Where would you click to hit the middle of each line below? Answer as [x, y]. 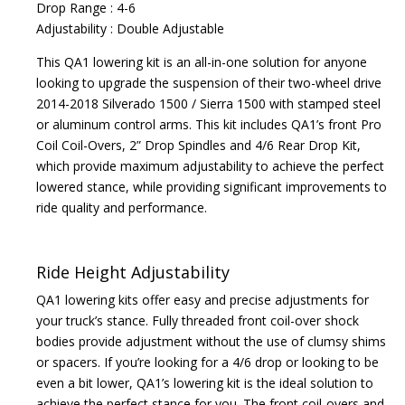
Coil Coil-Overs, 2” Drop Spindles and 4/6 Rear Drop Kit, [198, 146]
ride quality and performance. [122, 208]
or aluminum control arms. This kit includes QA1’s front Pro [209, 125]
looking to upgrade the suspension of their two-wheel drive [209, 83]
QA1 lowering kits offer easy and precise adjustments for [202, 300]
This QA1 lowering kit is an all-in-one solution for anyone [202, 62]
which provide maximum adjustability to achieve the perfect [210, 166]
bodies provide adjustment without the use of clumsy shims [211, 342]
